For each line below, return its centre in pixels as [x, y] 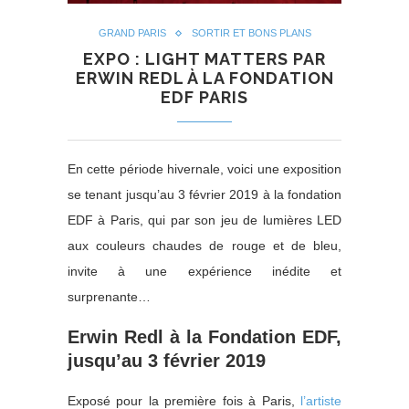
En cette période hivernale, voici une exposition [204, 169]
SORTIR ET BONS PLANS [251, 33]
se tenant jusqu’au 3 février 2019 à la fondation [204, 195]
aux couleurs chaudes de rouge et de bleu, [204, 246]
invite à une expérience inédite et [204, 272]
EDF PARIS [204, 98]
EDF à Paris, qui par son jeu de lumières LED [204, 220]
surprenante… [109, 297]
